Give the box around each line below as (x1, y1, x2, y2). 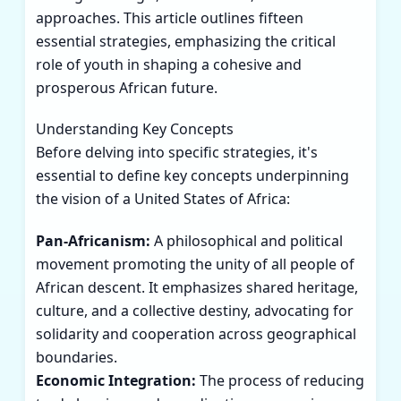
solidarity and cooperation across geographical (36, 324, 356, 345)
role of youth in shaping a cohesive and (36, 54, 302, 74)
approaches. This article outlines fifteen (36, 7, 303, 28)
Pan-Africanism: (36, 231, 150, 252)
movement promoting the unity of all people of (36, 254, 354, 275)
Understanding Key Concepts (36, 119, 234, 140)
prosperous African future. (36, 77, 218, 98)
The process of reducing (196, 371, 364, 391)
